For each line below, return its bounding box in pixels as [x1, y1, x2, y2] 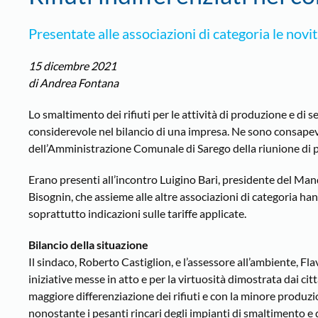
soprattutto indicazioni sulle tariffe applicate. [28, 207, 246, 221]
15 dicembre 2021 [28, 59, 116, 73]
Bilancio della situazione [28, 238, 148, 252]
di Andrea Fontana [28, 76, 119, 90]
